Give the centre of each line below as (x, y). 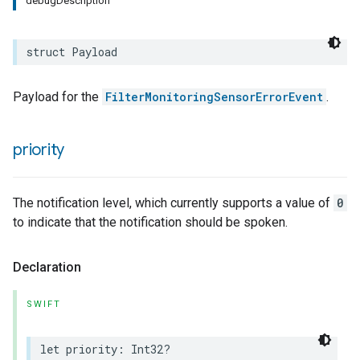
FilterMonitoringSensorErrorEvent (214, 97)
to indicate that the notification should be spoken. (150, 222)
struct (46, 52)
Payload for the (57, 97)
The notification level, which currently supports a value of (173, 203)
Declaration (47, 267)
